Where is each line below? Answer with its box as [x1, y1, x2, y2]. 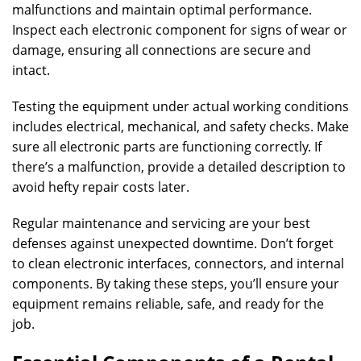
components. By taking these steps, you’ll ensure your [12, 275, 339, 293]
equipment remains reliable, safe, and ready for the [12, 295, 324, 313]
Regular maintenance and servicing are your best [12, 214, 310, 232]
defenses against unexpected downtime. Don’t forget [12, 234, 334, 252]
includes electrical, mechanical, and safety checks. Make [12, 118, 349, 135]
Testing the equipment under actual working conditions [12, 98, 349, 115]
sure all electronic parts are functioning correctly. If [12, 138, 322, 156]
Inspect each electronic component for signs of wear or [12, 21, 347, 39]
